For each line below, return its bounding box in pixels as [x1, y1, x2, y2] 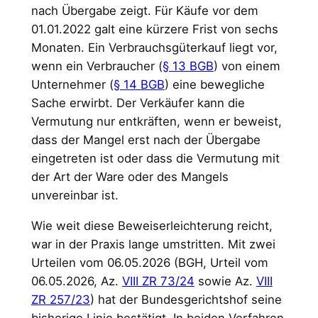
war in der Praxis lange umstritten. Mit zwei [31, 236, 275, 251]
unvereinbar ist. [31, 188, 119, 203]
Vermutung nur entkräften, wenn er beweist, [31, 114, 282, 129]
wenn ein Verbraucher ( [31, 59, 163, 74]
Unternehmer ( [31, 77, 114, 92]
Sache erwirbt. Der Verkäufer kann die [31, 96, 245, 111]
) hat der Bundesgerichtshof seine [89, 292, 282, 307]
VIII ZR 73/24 [121, 273, 194, 288]
